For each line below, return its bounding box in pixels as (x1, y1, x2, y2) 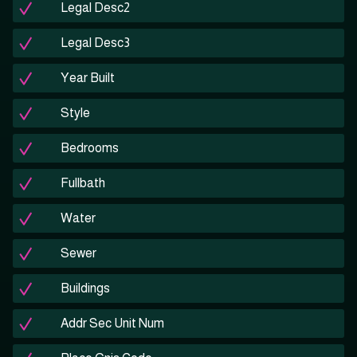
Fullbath (61, 176, 105, 190)
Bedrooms (61, 141, 119, 155)
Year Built (61, 71, 115, 85)
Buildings (61, 281, 110, 296)
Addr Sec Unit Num (61, 316, 164, 331)
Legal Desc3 (61, 36, 130, 50)
